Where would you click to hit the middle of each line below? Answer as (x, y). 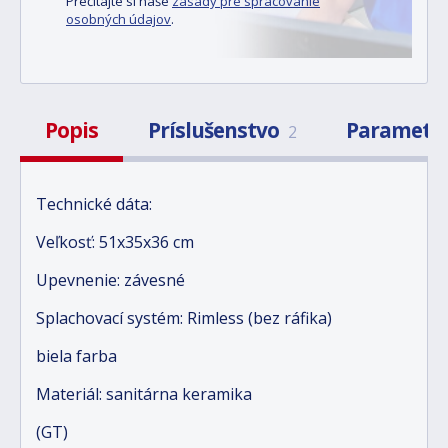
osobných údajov (118, 18)
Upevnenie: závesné (110, 279)
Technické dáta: (94, 203)
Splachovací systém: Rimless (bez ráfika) (184, 317)
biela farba (76, 355)
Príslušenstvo (215, 129)
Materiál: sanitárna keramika (144, 393)
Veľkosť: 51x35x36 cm (115, 241)
